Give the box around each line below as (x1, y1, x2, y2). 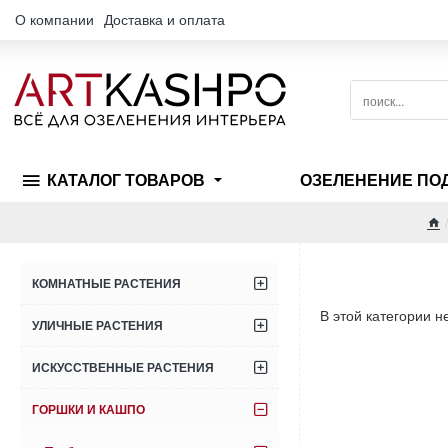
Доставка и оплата (104, 9, 225, 29)
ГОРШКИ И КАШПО (32, 403, 145, 417)
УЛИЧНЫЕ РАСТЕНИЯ (32, 319, 163, 333)
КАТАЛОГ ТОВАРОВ (47, 172, 205, 189)
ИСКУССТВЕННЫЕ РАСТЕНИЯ (32, 361, 214, 375)
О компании (15, 9, 94, 29)
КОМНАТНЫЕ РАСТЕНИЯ (32, 277, 181, 291)
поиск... (350, 100, 391, 115)
